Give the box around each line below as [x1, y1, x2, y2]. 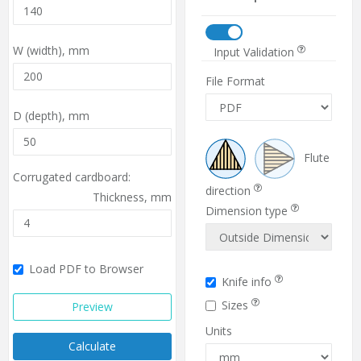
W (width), [13, 42, 68, 58]
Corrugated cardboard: [13, 168, 131, 185]
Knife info [222, 274, 275, 290]
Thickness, [93, 189, 151, 205]
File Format [205, 73, 265, 89]
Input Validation [214, 44, 297, 60]
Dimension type [205, 203, 291, 219]
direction [205, 183, 254, 199]
